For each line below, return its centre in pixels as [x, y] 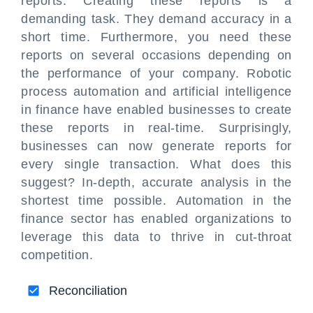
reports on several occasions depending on [156, 55]
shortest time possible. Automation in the [156, 201]
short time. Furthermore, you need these [156, 37]
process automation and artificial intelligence [156, 92]
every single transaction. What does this [156, 164]
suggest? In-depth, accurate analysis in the [156, 182]
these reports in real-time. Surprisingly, [156, 128]
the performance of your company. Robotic [156, 73]
